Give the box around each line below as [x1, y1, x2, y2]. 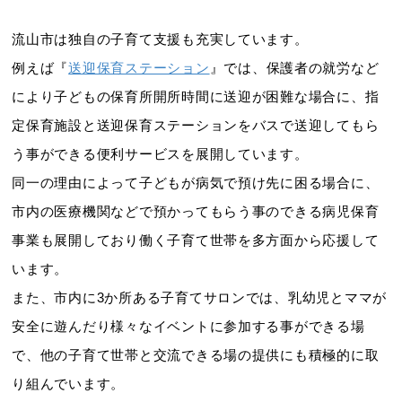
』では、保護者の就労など [209, 61, 380, 76]
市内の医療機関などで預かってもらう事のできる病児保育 [12, 205, 380, 220]
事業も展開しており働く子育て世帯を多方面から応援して [12, 233, 380, 249]
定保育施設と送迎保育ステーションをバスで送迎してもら [12, 118, 380, 134]
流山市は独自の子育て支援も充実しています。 [12, 32, 309, 48]
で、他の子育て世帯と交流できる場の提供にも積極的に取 [12, 348, 380, 363]
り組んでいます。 [12, 377, 126, 392]
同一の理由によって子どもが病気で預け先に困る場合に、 [12, 176, 380, 191]
